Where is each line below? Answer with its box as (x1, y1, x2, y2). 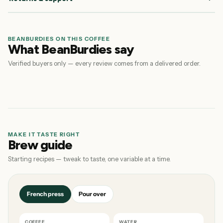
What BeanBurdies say (8, 41, 134, 57)
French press (27, 190, 64, 198)
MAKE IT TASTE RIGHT (8, 131, 80, 138)
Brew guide (8, 137, 73, 153)
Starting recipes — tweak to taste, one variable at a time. (8, 155, 171, 163)
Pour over (79, 190, 106, 198)
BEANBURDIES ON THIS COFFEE (8, 35, 111, 42)
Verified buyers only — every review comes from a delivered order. (8, 59, 201, 67)
